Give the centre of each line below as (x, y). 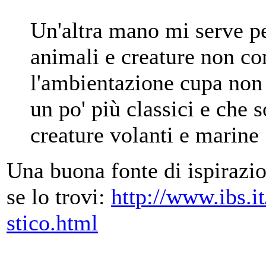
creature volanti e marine (145, 135)
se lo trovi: (59, 197)
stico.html (52, 223)
